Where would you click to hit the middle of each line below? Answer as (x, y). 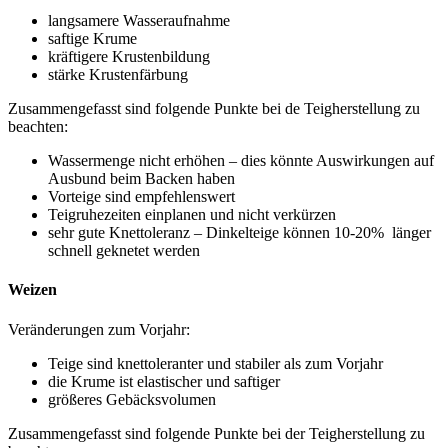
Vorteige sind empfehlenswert (141, 197)
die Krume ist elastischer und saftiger (164, 381)
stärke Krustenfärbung (118, 75)
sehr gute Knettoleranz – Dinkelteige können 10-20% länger (239, 233)
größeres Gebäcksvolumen (132, 399)
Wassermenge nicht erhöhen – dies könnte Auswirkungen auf (241, 161)
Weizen (32, 290)
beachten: (38, 127)
